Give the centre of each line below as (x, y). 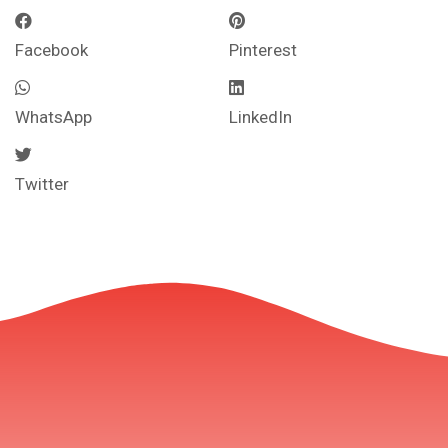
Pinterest (263, 50)
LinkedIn (260, 117)
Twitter (42, 184)
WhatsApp (53, 117)
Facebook (51, 50)
